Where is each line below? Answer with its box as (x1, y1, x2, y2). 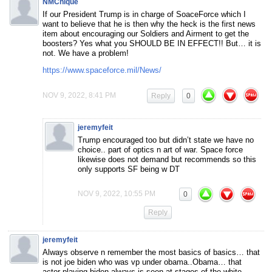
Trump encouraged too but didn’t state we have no (78, 135, 254, 144)
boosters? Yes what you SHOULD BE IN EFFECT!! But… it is (42, 38, 261, 48)
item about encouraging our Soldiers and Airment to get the (42, 29, 249, 38)
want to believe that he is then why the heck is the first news (42, 19, 256, 29)
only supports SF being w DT (78, 164, 180, 174)
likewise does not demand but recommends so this (78, 154, 256, 164)
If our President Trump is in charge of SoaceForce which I (42, 9, 246, 19)
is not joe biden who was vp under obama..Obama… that (42, 257, 242, 267)
